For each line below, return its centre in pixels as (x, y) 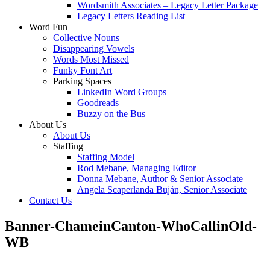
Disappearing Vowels (94, 49)
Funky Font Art (83, 70)
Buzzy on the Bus (111, 114)
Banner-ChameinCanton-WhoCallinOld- (131, 226)
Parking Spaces (82, 81)
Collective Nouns (86, 38)
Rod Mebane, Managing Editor (137, 168)
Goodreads (98, 103)
